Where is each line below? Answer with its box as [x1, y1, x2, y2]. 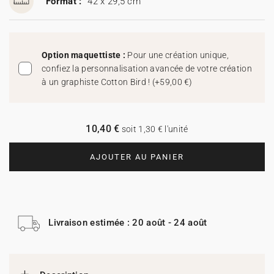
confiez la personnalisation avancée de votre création [42, 64, 252, 73]
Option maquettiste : [42, 50, 128, 60]
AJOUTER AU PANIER [90, 152, 184, 161]
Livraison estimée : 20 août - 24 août [48, 217, 207, 228]
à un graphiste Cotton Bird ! [42, 77, 152, 87]
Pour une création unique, [127, 50, 229, 60]
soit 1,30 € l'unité [119, 124, 188, 134]
